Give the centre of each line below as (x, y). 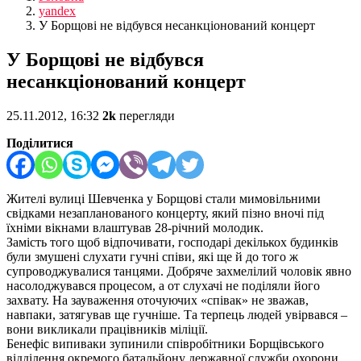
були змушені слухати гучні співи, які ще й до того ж (152, 257)
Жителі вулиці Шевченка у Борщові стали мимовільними (164, 199)
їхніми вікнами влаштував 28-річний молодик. (135, 228)
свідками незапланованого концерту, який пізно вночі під (165, 214)
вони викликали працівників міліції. (107, 330)
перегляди (145, 116)
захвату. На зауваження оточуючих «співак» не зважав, (158, 301)
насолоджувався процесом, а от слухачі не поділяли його (163, 286)
